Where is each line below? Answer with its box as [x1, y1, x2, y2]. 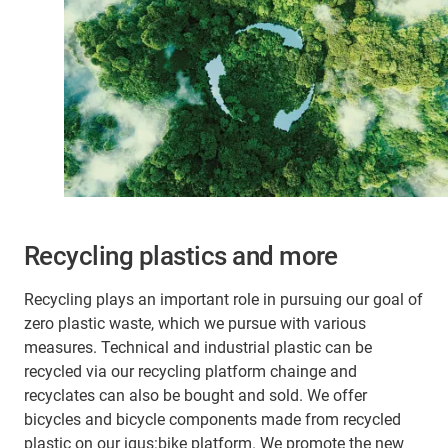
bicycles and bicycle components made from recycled [24, 410, 401, 430]
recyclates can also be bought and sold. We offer [24, 386, 367, 406]
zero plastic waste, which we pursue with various [24, 314, 366, 334]
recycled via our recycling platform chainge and [24, 362, 357, 382]
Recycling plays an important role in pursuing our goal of [24, 290, 423, 310]
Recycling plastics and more [24, 241, 338, 272]
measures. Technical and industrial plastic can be [24, 338, 372, 358]
